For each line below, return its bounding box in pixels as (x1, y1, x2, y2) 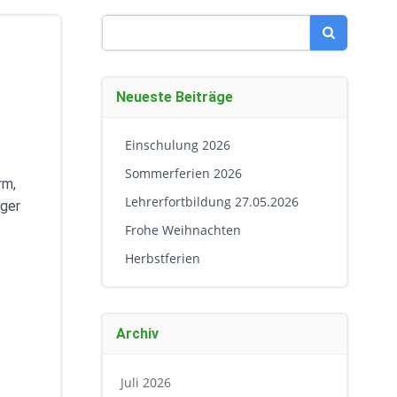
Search (100, 17, 144, 34)
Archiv (115, 325, 159, 342)
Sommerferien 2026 (124, 165, 242, 182)
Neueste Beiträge (115, 89, 233, 105)
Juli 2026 (120, 374, 171, 391)
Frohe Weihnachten (124, 222, 241, 238)
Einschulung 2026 (124, 136, 230, 153)
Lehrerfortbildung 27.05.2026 (124, 193, 299, 210)
